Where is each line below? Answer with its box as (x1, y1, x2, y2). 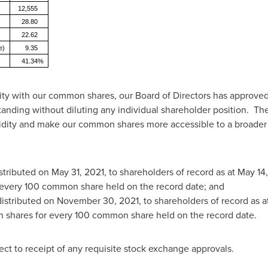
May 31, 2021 (51, 165, 104, 179)
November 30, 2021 (56, 194, 139, 208)
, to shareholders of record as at (103, 165, 237, 179)
